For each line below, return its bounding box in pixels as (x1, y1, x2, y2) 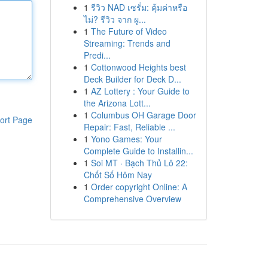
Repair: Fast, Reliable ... (83, 121, 175, 133)
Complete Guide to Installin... (83, 145, 193, 157)
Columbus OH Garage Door (90, 109, 196, 121)
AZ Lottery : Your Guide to (90, 85, 190, 97)
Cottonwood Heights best (90, 61, 186, 73)
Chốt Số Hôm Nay (83, 169, 152, 181)
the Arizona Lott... (83, 97, 151, 109)
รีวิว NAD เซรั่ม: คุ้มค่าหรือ (90, 1, 187, 13)
